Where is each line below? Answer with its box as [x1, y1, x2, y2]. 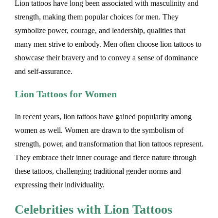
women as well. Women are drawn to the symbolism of [15, 126, 183, 134]
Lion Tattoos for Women [15, 88, 117, 99]
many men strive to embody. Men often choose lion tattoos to [15, 39, 201, 48]
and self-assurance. [15, 67, 73, 75]
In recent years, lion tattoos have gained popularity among [15, 112, 192, 121]
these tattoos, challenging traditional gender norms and [15, 166, 181, 175]
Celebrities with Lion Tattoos [15, 202, 172, 217]
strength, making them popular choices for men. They [15, 12, 179, 21]
